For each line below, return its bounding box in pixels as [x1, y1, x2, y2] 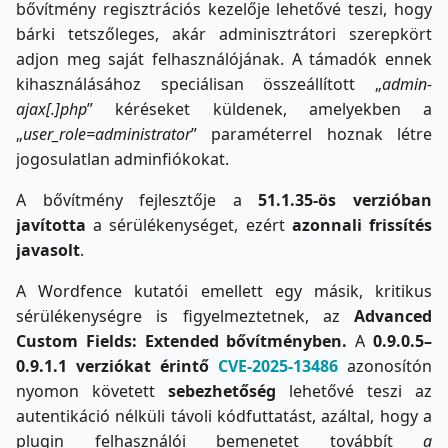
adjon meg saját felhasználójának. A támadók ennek [16, 47, 432, 70]
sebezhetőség [155, 379, 276, 402]
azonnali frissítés [291, 213, 433, 236]
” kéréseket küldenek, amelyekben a [87, 97, 432, 120]
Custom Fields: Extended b [16, 329, 237, 352]
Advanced [354, 304, 432, 327]
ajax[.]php [16, 97, 87, 120]
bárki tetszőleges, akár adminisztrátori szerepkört [16, 22, 432, 45]
